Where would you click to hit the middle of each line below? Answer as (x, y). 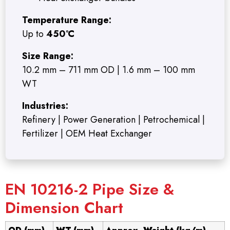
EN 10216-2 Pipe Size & (90, 189)
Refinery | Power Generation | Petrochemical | (113, 120)
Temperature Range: (67, 20)
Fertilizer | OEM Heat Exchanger (87, 134)
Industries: (45, 106)
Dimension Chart (64, 208)
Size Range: (48, 56)
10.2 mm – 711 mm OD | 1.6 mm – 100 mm (109, 70)
